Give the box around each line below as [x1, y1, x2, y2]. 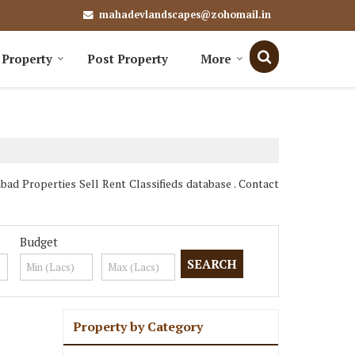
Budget [19, 234, 58, 250]
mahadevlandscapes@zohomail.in [99, 8, 271, 21]
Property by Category [73, 318, 203, 335]
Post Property [87, 51, 168, 67]
